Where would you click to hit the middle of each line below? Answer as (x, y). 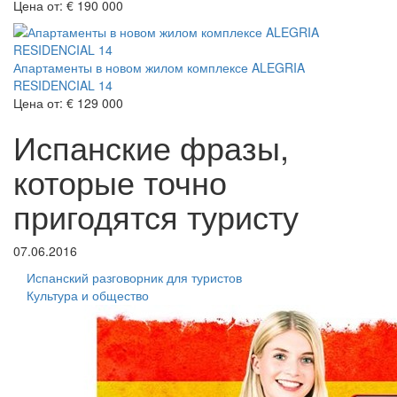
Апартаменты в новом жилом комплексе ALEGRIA (159, 68)
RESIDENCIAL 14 (63, 86)
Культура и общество (88, 296)
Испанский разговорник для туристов (134, 278)
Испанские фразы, (151, 147)
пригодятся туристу (156, 216)
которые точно (120, 182)
